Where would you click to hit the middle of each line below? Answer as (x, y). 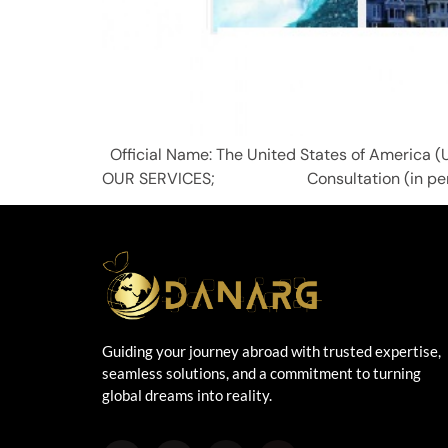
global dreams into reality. (187, 394)
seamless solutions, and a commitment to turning (261, 372)
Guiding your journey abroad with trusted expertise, (271, 350)
